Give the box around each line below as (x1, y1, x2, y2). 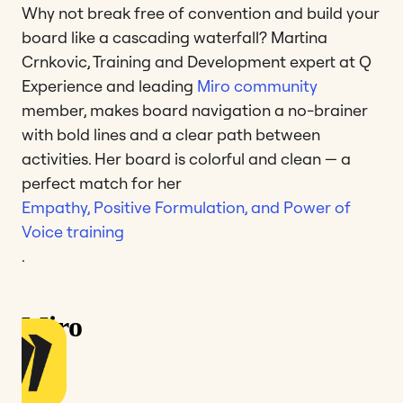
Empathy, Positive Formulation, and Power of (22, 196, 351, 218)
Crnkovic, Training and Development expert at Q (22, 50, 372, 72)
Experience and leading (22, 75, 197, 96)
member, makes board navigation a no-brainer (22, 99, 368, 121)
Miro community (197, 75, 318, 96)
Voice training (22, 220, 124, 242)
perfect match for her (22, 172, 182, 193)
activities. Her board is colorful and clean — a (22, 148, 351, 169)
